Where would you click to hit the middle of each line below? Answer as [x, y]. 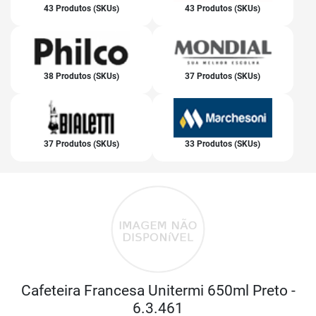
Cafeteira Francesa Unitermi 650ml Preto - [158, 291]
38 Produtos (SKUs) [81, 76]
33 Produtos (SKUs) [223, 144]
